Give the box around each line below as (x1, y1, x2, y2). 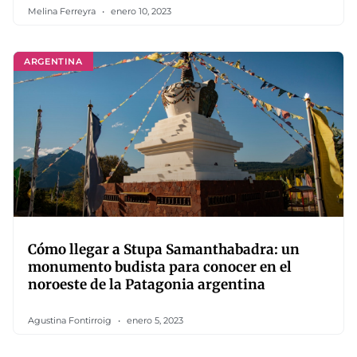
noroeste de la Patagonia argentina (28, 276, 265, 293)
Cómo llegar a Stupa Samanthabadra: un (28, 241, 300, 258)
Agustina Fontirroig (28, 315, 114, 326)
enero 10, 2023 (108, 6, 171, 17)
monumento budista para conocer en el (28, 258, 292, 276)
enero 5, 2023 (124, 315, 183, 326)
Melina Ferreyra (28, 6, 98, 17)
